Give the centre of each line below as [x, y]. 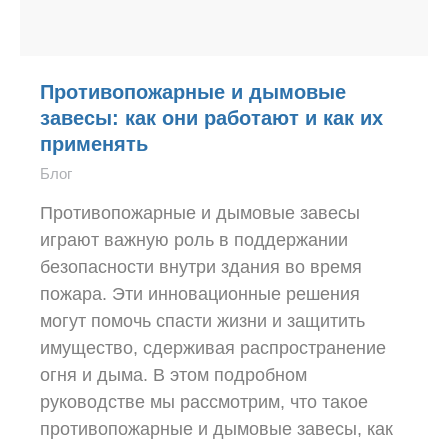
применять [94, 144]
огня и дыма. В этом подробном [173, 375]
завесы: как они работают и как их [211, 118]
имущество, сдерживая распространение [213, 348]
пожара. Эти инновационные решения [200, 294]
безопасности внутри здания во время [201, 267]
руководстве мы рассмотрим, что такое [204, 402]
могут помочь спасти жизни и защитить [202, 321]
